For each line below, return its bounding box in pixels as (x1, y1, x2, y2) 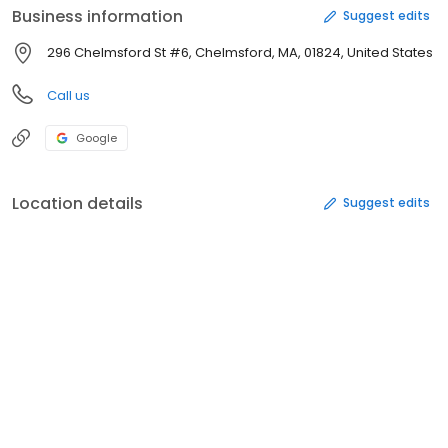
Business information (12, 4, 183, 28)
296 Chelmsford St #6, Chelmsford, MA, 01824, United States (47, 42, 433, 62)
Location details (12, 191, 143, 215)
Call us (47, 85, 90, 105)
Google (76, 129, 117, 146)
